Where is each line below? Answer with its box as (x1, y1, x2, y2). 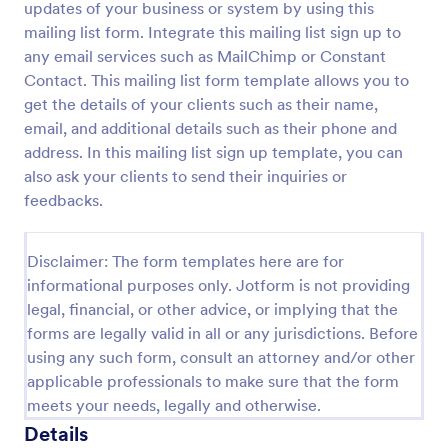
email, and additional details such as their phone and (24, 118, 397, 138)
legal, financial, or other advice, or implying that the (27, 299, 398, 319)
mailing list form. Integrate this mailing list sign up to (24, 22, 401, 42)
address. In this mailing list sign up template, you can (24, 142, 403, 162)
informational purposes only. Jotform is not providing (27, 275, 410, 295)
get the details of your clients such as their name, (24, 94, 378, 114)
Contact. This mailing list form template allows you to (24, 70, 409, 90)
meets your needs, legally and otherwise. (27, 395, 321, 415)
